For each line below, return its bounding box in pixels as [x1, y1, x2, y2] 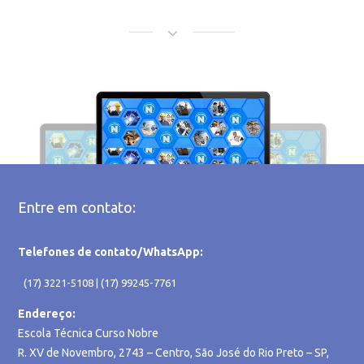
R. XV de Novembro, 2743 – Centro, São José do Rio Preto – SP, [18, 345, 330, 359]
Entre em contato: [18, 198, 136, 215]
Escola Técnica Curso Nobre [18, 326, 159, 340]
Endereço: [18, 306, 76, 320]
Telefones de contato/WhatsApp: [18, 245, 204, 258]
